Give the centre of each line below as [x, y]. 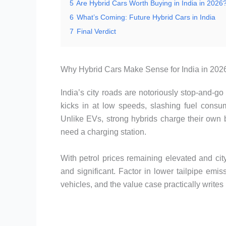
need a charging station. [103, 132]
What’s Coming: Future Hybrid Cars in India [146, 17]
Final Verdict [96, 32]
